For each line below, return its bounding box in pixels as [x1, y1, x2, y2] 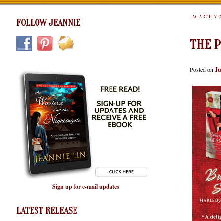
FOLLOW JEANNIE [16, 17, 80, 28]
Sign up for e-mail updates [52, 183, 119, 191]
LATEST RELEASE [16, 205, 77, 216]
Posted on [190, 65, 215, 73]
